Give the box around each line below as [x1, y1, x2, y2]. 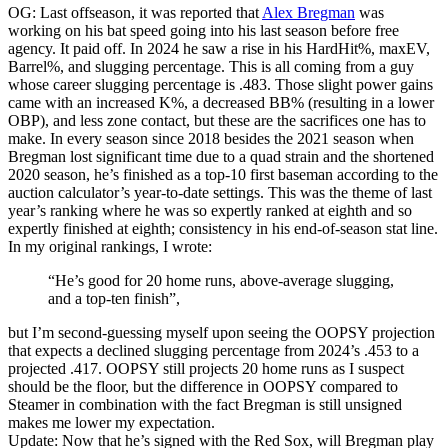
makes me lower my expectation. [8, 414, 215, 432]
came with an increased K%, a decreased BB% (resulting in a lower [8, 94, 434, 112]
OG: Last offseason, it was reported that [8, 4, 262, 22]
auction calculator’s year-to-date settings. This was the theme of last [8, 184, 432, 202]
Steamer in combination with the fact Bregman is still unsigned [8, 396, 402, 414]
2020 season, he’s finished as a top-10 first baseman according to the [8, 166, 438, 184]
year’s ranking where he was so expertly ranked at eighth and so [8, 202, 412, 220]
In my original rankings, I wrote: [8, 238, 212, 256]
